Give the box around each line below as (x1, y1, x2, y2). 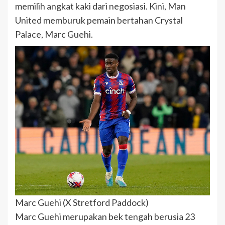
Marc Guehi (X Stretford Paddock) (15, 196, 149, 208)
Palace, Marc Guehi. (15, 28, 93, 40)
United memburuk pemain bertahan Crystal (15, 14, 183, 26)
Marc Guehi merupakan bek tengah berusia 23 (15, 210, 195, 222)
